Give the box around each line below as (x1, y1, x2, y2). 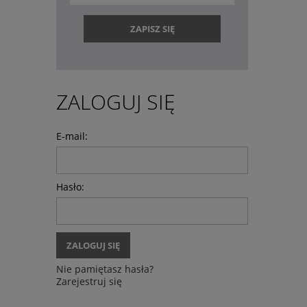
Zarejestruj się (56, 275, 122, 288)
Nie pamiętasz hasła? (56, 262, 153, 276)
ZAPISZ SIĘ (130, 22, 175, 35)
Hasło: (56, 180, 84, 194)
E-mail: (56, 130, 88, 143)
